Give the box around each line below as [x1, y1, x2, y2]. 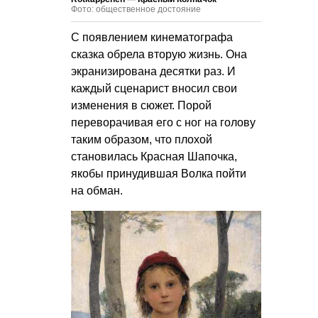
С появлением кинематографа [71, 31, 233, 43]
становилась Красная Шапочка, [71, 150, 237, 163]
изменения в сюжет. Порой [71, 99, 212, 111]
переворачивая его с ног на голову [71, 116, 256, 128]
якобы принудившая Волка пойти [71, 167, 246, 180]
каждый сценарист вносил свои [71, 82, 237, 94]
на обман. [71, 184, 123, 197]
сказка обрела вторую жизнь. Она [71, 48, 247, 60]
